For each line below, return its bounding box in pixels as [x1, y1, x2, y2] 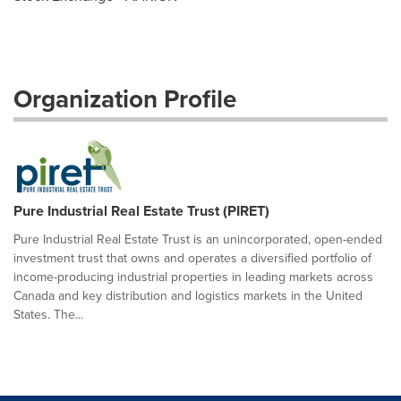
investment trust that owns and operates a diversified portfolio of [13, 249, 371, 268]
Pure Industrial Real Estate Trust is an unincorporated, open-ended [13, 230, 382, 249]
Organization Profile [13, 81, 236, 117]
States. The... [13, 305, 83, 324]
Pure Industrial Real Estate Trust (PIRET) [13, 200, 269, 221]
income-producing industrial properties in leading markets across [13, 268, 373, 286]
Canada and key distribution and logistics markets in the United [13, 286, 363, 305]
